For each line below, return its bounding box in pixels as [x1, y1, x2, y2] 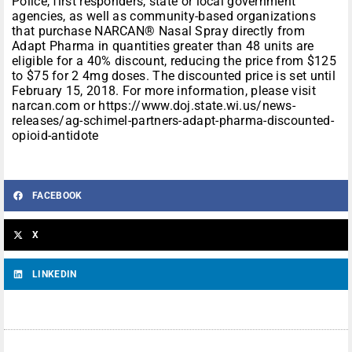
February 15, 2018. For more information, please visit [12, 83, 316, 99]
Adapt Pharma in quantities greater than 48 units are [12, 38, 314, 54]
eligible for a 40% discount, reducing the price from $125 [12, 53, 337, 69]
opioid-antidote [12, 128, 99, 144]
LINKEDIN [32, 269, 77, 280]
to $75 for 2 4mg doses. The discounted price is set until [12, 68, 336, 84]
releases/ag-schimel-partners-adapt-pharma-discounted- [12, 113, 334, 129]
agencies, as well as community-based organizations [12, 9, 316, 24]
